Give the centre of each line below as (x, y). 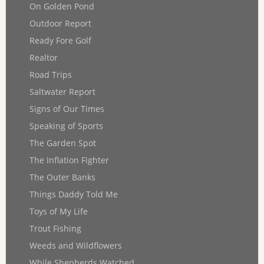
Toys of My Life (58, 212)
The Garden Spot (62, 143)
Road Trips (50, 75)
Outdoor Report (60, 24)
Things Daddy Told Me (73, 194)
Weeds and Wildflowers (75, 246)
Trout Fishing (55, 229)
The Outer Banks (62, 177)
